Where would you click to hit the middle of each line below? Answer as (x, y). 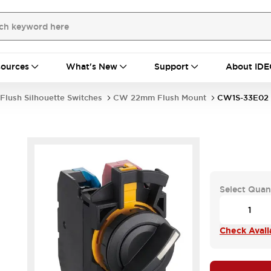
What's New (92, 67)
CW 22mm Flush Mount (160, 98)
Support (171, 67)
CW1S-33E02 (243, 98)
